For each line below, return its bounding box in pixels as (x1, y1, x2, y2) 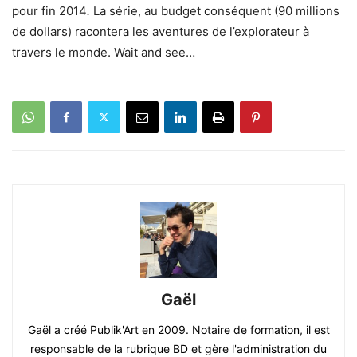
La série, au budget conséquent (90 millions (93, 2, 339, 18)
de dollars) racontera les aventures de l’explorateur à (12, 23, 309, 39)
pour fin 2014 (12, 2, 87, 18)
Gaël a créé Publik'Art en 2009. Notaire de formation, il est (27, 322, 330, 336)
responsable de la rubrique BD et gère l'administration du (30, 341, 327, 355)
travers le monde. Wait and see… (12, 44, 195, 60)
